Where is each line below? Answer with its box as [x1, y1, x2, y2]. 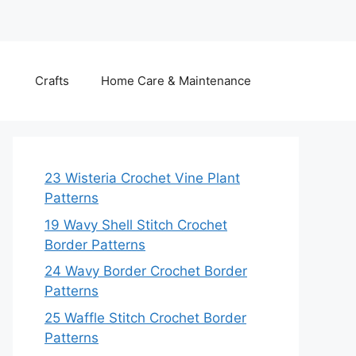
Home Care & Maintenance [101, 73, 251, 88]
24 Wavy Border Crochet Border [44, 263, 247, 279]
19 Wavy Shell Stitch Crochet [44, 216, 227, 233]
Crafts [35, 73, 69, 88]
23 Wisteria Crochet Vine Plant [44, 170, 240, 186]
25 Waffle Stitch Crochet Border [44, 309, 246, 326]
